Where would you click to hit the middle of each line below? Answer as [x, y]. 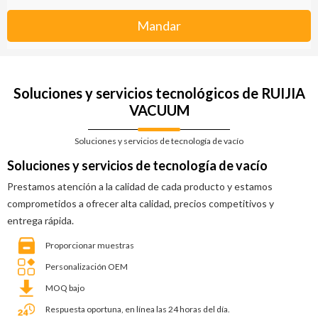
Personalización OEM [87, 267]
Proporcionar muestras [90, 246]
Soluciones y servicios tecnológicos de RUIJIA [159, 93]
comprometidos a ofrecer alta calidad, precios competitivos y [141, 204]
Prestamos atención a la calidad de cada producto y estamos [140, 187]
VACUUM [159, 110]
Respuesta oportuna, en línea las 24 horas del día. [138, 309]
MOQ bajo [65, 288]
